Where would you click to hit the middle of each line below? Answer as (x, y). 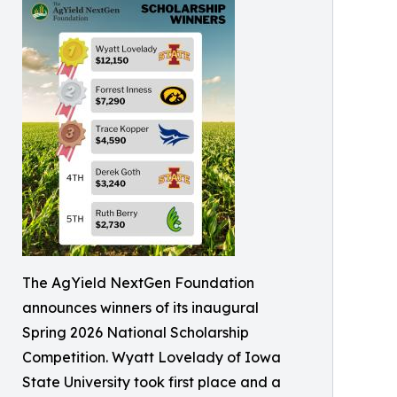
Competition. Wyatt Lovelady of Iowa (152, 357)
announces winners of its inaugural (140, 307)
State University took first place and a (152, 381)
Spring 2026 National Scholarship (136, 332)
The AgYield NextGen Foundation (138, 282)
